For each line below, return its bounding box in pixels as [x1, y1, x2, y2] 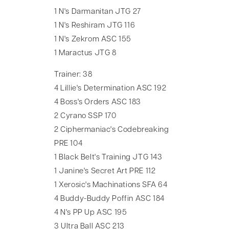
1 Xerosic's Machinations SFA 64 [54, 181, 168, 190]
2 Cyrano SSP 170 [54, 112, 117, 121]
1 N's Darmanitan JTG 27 [54, 8, 141, 16]
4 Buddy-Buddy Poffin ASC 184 [54, 195, 165, 203]
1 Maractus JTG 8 [54, 50, 117, 58]
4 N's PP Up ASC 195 [54, 209, 127, 217]
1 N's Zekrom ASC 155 [54, 36, 131, 44]
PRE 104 [54, 140, 83, 148]
